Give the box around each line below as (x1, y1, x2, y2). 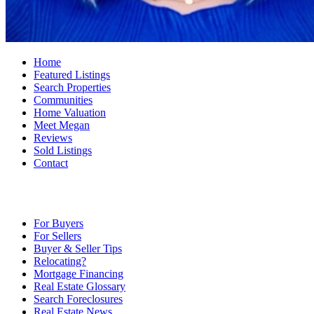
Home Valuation (34, 107, 106, 118)
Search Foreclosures (34, 293, 123, 305)
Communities (34, 94, 93, 106)
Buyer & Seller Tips (34, 243, 122, 254)
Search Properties (34, 81, 111, 93)
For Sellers (34, 230, 81, 242)
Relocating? (34, 255, 86, 267)
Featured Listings (34, 69, 110, 81)
